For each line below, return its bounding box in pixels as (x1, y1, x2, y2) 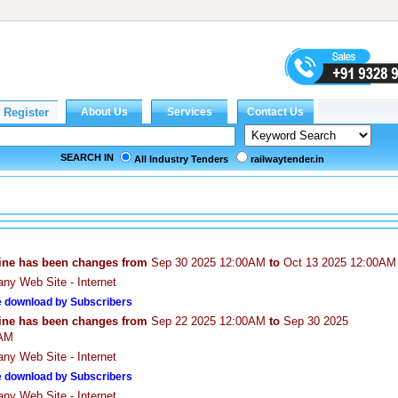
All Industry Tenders (134, 154, 228, 164)
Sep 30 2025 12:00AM (147, 256, 269, 269)
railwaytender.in (251, 154, 324, 164)
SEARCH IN (60, 152, 114, 163)
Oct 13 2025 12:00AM (280, 256, 396, 269)
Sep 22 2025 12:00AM (147, 314, 269, 328)
